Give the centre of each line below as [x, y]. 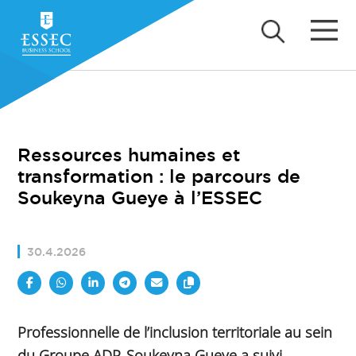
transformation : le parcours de [159, 176]
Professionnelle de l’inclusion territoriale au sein [175, 331]
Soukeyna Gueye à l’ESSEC [140, 197]
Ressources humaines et [129, 155]
